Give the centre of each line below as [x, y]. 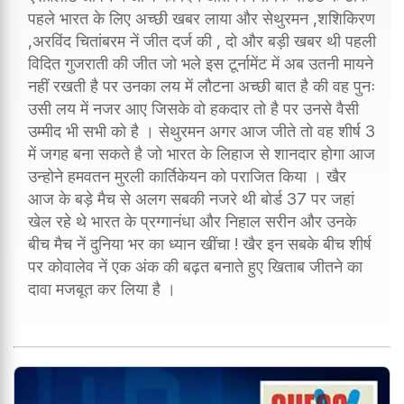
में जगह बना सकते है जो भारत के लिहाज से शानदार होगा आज [202, 153]
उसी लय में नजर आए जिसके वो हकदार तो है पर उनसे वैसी [193, 108]
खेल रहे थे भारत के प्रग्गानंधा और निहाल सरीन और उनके [192, 221]
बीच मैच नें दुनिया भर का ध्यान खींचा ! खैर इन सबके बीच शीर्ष [200, 243]
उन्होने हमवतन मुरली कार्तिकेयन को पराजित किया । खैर [187, 176]
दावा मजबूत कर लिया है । [104, 289]
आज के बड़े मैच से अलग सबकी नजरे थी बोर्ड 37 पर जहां [191, 198]
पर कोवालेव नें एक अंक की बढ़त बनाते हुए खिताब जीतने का [195, 266]
